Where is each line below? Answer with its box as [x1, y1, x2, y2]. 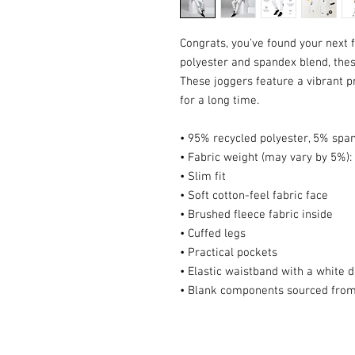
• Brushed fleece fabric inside [180, 208, 333, 223]
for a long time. [180, 94, 259, 109]
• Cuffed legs [180, 227, 246, 242]
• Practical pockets [180, 246, 277, 261]
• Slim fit [180, 170, 226, 185]
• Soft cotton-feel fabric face [180, 189, 328, 204]
